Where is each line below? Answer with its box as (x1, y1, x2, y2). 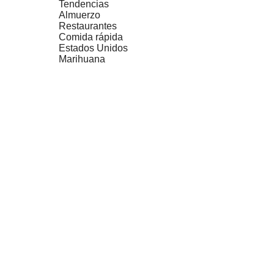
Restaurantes (59, 21, 117, 31)
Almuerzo (59, 10, 100, 20)
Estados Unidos (59, 43, 128, 53)
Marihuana (59, 54, 105, 64)
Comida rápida (59, 32, 123, 42)
